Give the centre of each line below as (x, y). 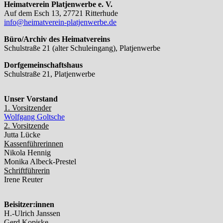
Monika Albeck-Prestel (40, 161)
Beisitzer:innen (29, 204)
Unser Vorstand (31, 99)
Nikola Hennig (27, 152)
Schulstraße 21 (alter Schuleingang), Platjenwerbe (82, 48)
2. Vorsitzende (26, 125)
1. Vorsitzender (28, 108)
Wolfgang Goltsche (34, 116)
